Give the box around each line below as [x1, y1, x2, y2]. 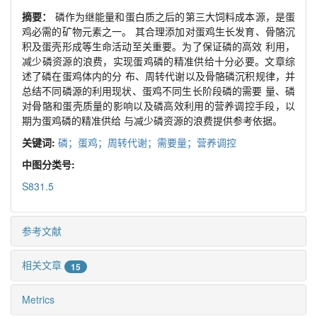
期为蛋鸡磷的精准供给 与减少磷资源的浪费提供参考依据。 [22, 113, 282, 128]
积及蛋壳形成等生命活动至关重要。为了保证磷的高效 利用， [22, 39, 295, 54]
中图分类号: [22, 157, 78, 172]
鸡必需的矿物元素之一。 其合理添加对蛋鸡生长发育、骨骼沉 [22, 24, 295, 39]
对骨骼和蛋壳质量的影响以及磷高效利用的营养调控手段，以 [22, 98, 295, 113]
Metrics [22, 292, 54, 306]
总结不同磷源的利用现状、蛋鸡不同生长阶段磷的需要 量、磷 [22, 83, 295, 98]
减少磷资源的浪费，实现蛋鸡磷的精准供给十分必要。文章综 [22, 54, 295, 69]
